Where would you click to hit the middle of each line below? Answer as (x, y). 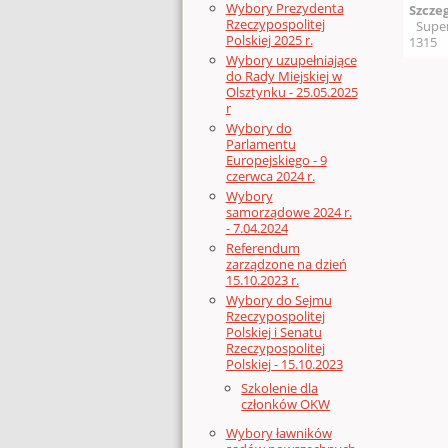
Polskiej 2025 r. (269, 40)
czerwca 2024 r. (270, 176)
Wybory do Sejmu (278, 299)
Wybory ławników (278, 432)
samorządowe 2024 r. (288, 212)
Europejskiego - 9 (276, 160)
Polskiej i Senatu (273, 331)
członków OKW (286, 403)
